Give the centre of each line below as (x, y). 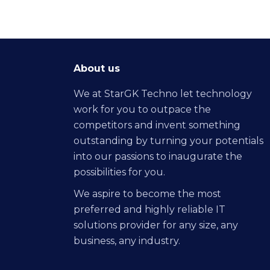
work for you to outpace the (142, 109)
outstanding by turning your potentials (168, 141)
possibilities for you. (119, 172)
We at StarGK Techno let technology (163, 94)
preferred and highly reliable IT (149, 209)
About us (97, 68)
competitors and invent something (157, 125)
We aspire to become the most (147, 194)
